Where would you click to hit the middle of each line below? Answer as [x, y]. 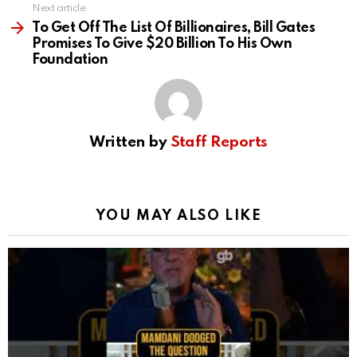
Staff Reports [219, 143]
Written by [130, 143]
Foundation [70, 60]
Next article [59, 9]
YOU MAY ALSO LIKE [178, 216]
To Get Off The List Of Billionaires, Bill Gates [174, 28]
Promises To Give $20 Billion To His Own [162, 44]
